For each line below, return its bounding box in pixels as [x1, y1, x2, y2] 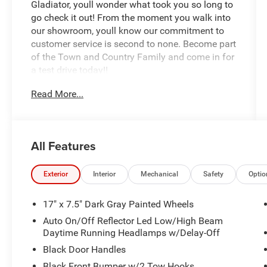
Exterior [44, 169, 69, 178]
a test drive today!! [31, 64, 108, 76]
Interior [93, 169, 116, 178]
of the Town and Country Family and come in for [31, 51, 235, 63]
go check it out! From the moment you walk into [31, 11, 231, 23]
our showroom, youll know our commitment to [31, 24, 225, 36]
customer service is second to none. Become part [31, 38, 237, 49]
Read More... [31, 88, 84, 100]
